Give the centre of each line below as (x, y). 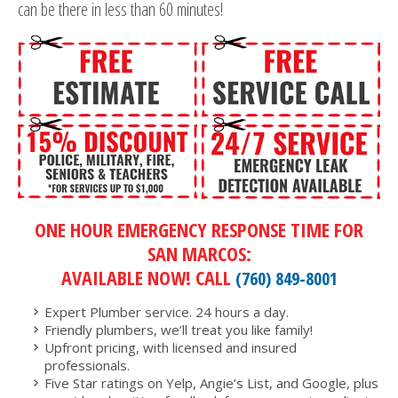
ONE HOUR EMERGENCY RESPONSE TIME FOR (199, 229)
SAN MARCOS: (199, 253)
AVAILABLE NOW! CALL (148, 277)
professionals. (87, 365)
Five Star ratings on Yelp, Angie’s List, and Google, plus (211, 382)
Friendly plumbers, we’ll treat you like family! (179, 329)
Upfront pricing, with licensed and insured (171, 347)
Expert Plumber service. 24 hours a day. (167, 311)
